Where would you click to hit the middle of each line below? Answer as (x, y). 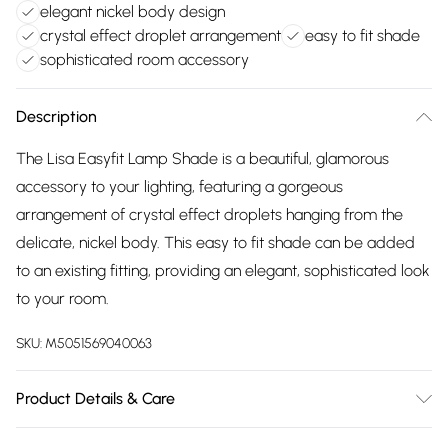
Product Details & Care (95, 398)
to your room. (62, 298)
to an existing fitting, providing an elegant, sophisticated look (223, 270)
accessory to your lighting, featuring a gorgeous (179, 186)
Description (56, 116)
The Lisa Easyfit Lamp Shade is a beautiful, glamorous (202, 158)
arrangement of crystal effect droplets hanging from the (209, 214)
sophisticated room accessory (144, 59)
